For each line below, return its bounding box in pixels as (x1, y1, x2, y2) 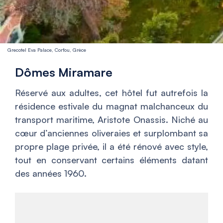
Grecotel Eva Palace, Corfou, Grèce (7, 47, 86, 53)
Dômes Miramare (15, 65, 112, 80)
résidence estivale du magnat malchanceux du (15, 101, 208, 112)
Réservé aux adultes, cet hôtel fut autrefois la (15, 87, 208, 99)
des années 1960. (15, 168, 87, 179)
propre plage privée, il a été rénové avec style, (15, 141, 208, 152)
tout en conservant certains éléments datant (15, 154, 208, 166)
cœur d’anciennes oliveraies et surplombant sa (15, 127, 208, 139)
